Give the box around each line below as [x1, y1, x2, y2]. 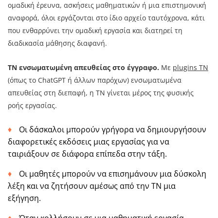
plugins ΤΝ [173, 63, 208, 73]
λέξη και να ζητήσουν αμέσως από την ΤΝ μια [8, 181, 176, 192]
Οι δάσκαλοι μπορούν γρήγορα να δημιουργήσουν [19, 124, 206, 135]
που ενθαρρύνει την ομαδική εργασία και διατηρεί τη [8, 26, 182, 36]
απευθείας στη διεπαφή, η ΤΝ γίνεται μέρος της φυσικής [8, 88, 194, 98]
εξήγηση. [8, 193, 41, 204]
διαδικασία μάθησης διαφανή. [8, 38, 107, 48]
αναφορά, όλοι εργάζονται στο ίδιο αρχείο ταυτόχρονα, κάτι [8, 13, 205, 23]
